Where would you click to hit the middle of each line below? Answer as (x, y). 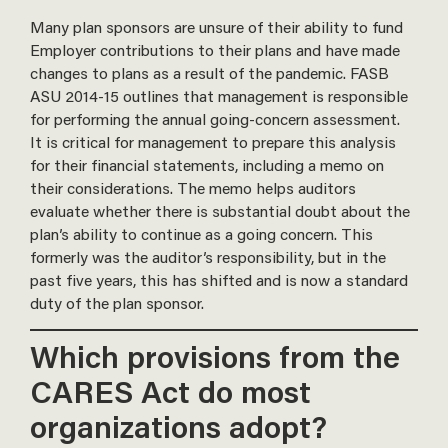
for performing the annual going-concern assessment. (217, 119)
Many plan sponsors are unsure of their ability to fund (216, 27)
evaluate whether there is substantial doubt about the (220, 211)
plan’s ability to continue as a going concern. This (201, 234)
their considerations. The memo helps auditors (193, 188)
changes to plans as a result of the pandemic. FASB (209, 73)
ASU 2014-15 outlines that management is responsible (219, 96)
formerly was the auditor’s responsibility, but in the (208, 257)
